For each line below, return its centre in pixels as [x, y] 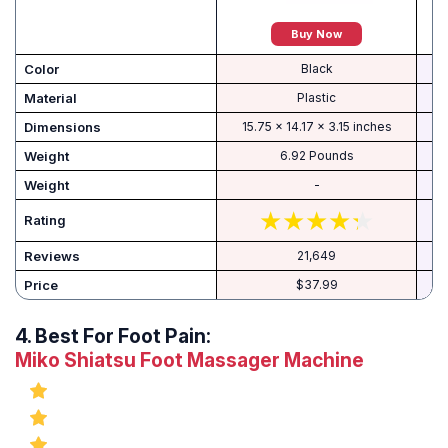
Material [50, 98]
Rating [45, 220]
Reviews [52, 256]
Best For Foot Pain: [123, 336]
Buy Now [316, 34]
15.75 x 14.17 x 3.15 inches [316, 127]
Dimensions [62, 127]
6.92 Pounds [316, 156]
